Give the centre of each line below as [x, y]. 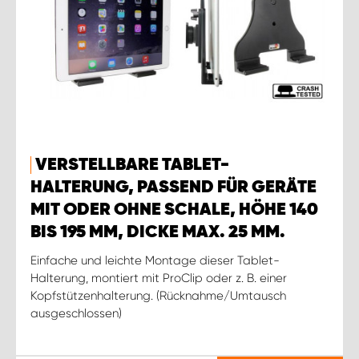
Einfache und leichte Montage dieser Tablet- [155, 260]
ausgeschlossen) [76, 313]
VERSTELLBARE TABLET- [132, 165]
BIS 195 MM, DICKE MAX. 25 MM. [158, 232]
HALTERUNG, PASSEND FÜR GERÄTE [173, 187]
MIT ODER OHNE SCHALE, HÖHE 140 [174, 210]
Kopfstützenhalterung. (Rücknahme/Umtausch [158, 295]
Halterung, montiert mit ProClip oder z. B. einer [159, 278]
